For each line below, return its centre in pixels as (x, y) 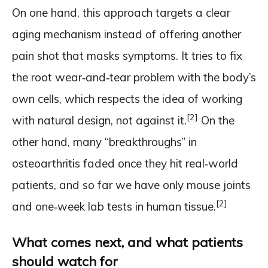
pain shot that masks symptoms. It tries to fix (127, 55)
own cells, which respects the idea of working (127, 98)
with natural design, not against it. (99, 120)
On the (216, 120)
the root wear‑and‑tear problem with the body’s (134, 77)
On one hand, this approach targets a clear (121, 12)
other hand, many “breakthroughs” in (104, 141)
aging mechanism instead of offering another (127, 34)
